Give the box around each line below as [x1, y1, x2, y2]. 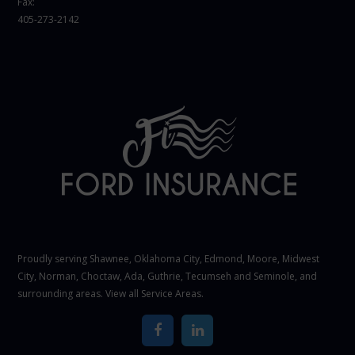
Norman [39, 269, 77, 284]
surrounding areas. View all [17, 287, 142, 301]
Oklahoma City [134, 252, 200, 266]
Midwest [282, 252, 320, 266]
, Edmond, [200, 252, 248, 266]
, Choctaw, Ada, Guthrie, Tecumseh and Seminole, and [76, 269, 318, 284]
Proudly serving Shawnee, [17, 252, 135, 266]
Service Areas [141, 287, 202, 301]
